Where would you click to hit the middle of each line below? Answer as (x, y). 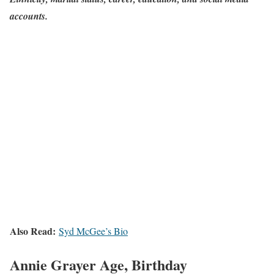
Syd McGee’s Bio (93, 231)
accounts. (29, 16)
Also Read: (34, 231)
